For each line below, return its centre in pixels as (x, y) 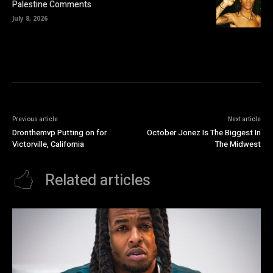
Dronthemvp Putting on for (59, 132)
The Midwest (238, 144)
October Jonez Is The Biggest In (204, 132)
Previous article (35, 119)
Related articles (98, 180)
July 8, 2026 (30, 19)
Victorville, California (48, 144)
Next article (244, 119)
